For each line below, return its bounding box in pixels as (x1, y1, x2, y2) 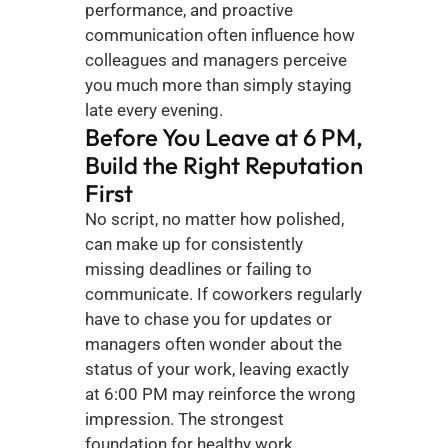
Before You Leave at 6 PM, (84, 122, 363, 152)
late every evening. (84, 100, 223, 120)
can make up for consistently (84, 234, 303, 254)
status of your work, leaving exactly (84, 359, 349, 379)
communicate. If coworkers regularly (84, 284, 362, 304)
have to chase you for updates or (84, 309, 332, 329)
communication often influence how (84, 25, 355, 45)
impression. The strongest (84, 409, 284, 429)
